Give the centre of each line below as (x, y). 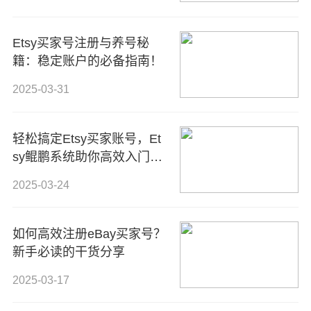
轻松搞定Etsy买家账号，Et (86, 138)
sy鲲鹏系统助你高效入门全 (87, 157)
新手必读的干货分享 (68, 252)
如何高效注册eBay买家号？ (89, 234)
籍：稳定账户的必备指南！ (87, 61)
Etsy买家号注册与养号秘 (81, 43)
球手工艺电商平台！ (68, 175)
